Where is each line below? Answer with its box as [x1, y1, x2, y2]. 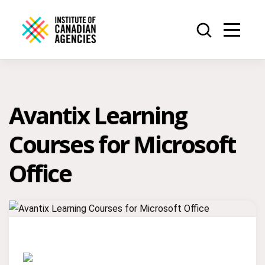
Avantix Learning [9, 99, 187, 131]
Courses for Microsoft [9, 128, 235, 160]
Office [9, 157, 72, 189]
